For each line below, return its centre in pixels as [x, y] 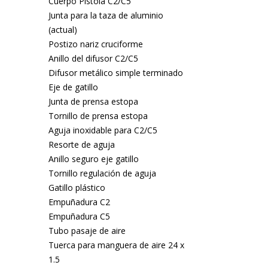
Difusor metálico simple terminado [115, 73]
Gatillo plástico [77, 188]
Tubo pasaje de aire [87, 231]
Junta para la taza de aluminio [106, 15]
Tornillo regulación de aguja [102, 173]
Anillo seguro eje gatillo [93, 159]
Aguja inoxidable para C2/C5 [103, 130]
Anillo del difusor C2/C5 [93, 58]
